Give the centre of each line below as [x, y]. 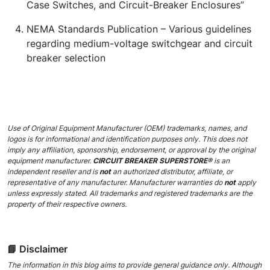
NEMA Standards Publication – [96, 29]
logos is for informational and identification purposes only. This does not [127, 139]
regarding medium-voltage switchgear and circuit [140, 44]
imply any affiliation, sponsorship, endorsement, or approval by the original [131, 150]
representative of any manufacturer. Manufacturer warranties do [116, 183]
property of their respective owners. [67, 204]
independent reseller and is [53, 172]
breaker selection [66, 58]
